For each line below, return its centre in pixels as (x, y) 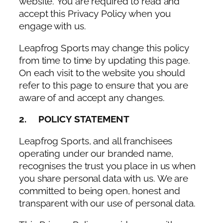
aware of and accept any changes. (92, 98)
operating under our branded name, (96, 153)
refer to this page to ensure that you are (104, 85)
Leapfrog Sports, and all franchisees (96, 141)
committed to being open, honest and (100, 191)
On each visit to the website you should (102, 73)
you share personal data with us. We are (104, 178)
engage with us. (53, 26)
